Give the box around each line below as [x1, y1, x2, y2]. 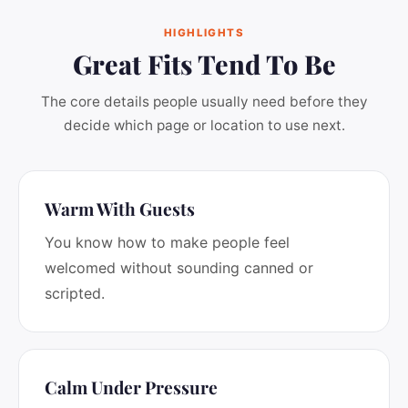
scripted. [45, 284, 105, 302]
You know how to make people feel [45, 233, 290, 251]
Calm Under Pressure [45, 375, 218, 399]
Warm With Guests [45, 197, 195, 220]
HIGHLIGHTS [164, 26, 244, 39]
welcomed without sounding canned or [45, 259, 313, 277]
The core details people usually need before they [40, 93, 368, 110]
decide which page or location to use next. [63, 117, 345, 134]
